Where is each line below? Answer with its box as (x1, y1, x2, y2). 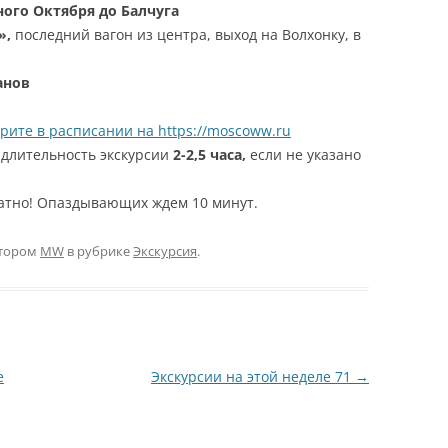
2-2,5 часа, (173, 145, 250, 165)
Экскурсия (133, 242, 197, 261)
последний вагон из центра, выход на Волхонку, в (11, 25, 361, 45)
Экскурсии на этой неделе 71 (150, 367, 355, 387)
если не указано (250, 145, 361, 165)
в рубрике (64, 242, 133, 261)
